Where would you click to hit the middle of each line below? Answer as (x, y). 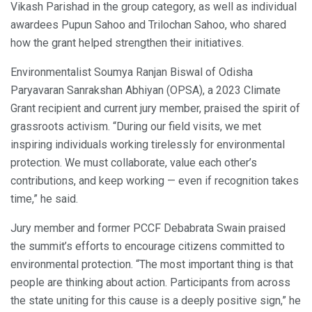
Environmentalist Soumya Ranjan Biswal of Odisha (132, 72)
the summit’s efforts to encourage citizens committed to (148, 247)
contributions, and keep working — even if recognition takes (155, 181)
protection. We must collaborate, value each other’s (134, 163)
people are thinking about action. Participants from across (150, 283)
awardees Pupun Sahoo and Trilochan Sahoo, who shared (148, 25)
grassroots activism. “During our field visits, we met (136, 127)
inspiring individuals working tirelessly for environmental (148, 145)
